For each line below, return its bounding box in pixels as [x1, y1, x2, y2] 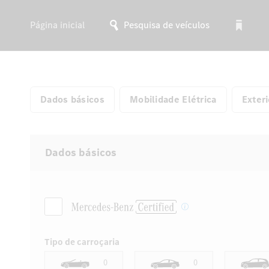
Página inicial [30, 18, 85, 31]
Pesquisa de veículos [121, 18, 210, 31]
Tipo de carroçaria [44, 236, 119, 248]
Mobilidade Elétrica [129, 93, 217, 106]
